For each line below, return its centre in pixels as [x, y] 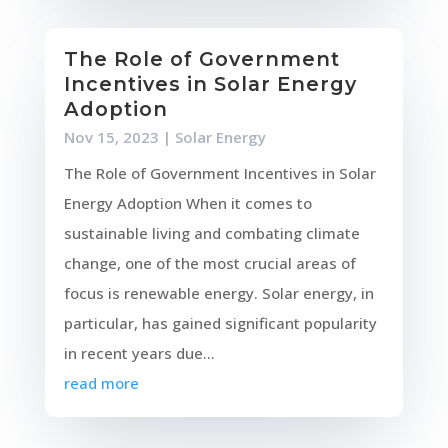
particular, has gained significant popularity [220, 323]
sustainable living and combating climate [211, 233]
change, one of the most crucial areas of [209, 263]
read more [101, 383]
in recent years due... [139, 353]
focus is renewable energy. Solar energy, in [218, 293]
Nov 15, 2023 [111, 137]
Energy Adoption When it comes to [187, 203]
